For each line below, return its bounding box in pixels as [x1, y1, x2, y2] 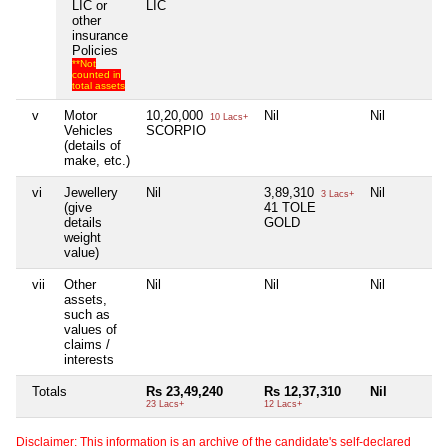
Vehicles [64, 122, 113, 138]
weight [64, 229, 101, 245]
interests [64, 351, 114, 367]
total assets [72, 79, 125, 91]
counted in [72, 68, 121, 80]
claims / [64, 336, 110, 352]
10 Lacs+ [207, 111, 248, 122]
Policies [72, 42, 118, 58]
